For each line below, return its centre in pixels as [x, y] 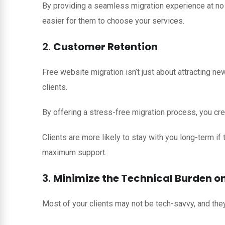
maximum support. [74, 152]
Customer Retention [105, 46]
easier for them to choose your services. [113, 21]
